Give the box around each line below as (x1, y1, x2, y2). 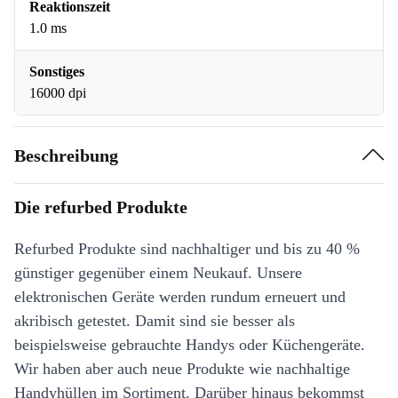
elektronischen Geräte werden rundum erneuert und (14, 288, 346, 306)
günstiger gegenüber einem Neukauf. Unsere (14, 264, 302, 282)
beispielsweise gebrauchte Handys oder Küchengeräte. (14, 336, 365, 354)
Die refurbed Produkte (14, 197, 187, 217)
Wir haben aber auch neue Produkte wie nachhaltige (14, 360, 350, 378)
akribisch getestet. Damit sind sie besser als (14, 312, 295, 330)
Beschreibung (14, 145, 118, 165)
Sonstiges (29, 64, 84, 79)
